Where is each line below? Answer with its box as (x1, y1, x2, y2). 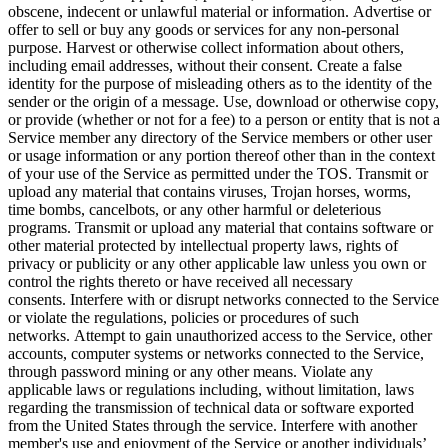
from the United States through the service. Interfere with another (8, 416, 417, 434)
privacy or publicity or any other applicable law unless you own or (8, 254, 426, 272)
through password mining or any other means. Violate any (8, 362, 373, 380)
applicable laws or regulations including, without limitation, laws (8, 380, 414, 398)
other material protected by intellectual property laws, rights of (8, 236, 398, 254)
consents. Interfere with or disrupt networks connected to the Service (8, 290, 439, 308)
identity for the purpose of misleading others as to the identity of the (8, 74, 432, 92)
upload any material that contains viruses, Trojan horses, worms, (8, 182, 411, 200)
